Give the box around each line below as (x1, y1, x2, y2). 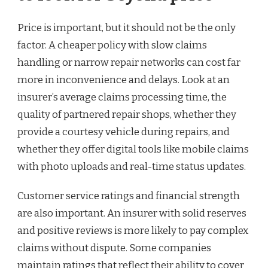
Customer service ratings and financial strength (17, 190, 240, 203)
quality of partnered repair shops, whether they (17, 108, 236, 121)
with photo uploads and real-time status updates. (17, 160, 246, 173)
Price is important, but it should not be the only (17, 22, 236, 35)
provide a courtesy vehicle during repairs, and (17, 126, 230, 139)
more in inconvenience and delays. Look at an (17, 74, 230, 87)
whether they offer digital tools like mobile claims (17, 143, 249, 156)
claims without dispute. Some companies (17, 242, 211, 255)
